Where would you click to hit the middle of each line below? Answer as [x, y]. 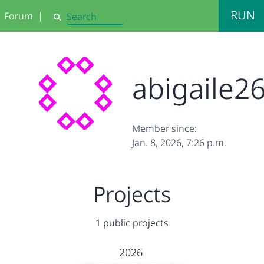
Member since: [164, 128]
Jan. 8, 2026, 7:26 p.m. [179, 143]
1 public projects [132, 223]
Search [65, 22]
